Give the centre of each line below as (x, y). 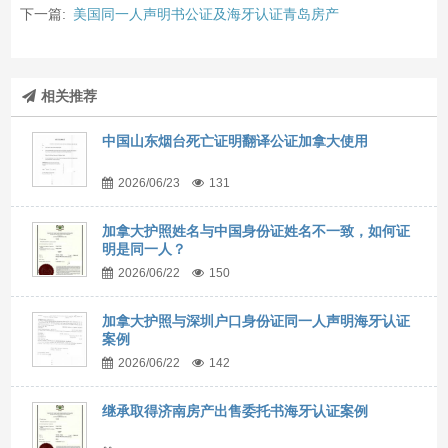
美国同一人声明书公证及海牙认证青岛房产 (205, 14)
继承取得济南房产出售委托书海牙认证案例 (235, 411)
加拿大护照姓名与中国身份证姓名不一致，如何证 (256, 231)
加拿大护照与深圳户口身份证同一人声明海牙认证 (256, 321)
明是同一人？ (144, 249)
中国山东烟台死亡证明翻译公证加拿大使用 (235, 141)
